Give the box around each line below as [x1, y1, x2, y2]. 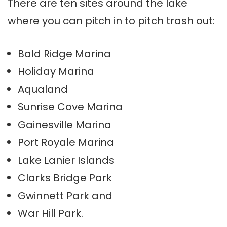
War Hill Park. [18, 206, 83, 221]
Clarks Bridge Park [18, 171, 112, 185]
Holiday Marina [18, 64, 94, 79]
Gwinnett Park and [18, 188, 112, 203]
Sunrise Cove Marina [18, 100, 123, 115]
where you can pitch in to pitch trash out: [8, 14, 215, 28]
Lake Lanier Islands [18, 153, 115, 168]
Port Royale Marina [18, 135, 114, 150]
